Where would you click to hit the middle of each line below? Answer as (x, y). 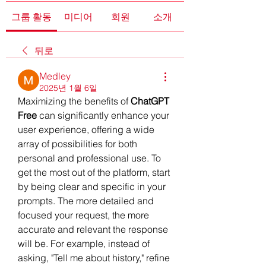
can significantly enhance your (103, 115)
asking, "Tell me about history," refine (94, 257)
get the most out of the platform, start (94, 172)
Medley (55, 76)
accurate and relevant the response (93, 229)
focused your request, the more (83, 215)
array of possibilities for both (77, 143)
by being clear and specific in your (92, 186)
